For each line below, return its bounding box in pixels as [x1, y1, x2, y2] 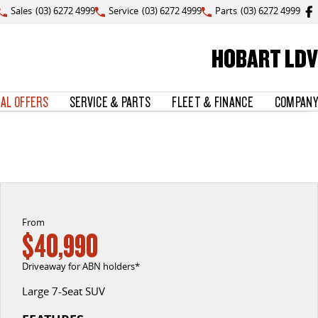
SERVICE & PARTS [69, 92, 151, 111]
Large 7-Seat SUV [21, 284, 105, 298]
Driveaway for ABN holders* [21, 260, 140, 273]
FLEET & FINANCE [172, 92, 253, 111]
